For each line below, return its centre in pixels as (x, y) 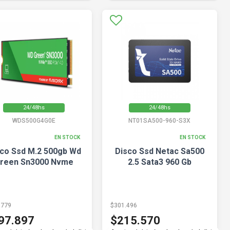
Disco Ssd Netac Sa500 (159, 151)
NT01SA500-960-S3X (160, 121)
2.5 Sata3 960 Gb (159, 162)
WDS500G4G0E (34, 121)
